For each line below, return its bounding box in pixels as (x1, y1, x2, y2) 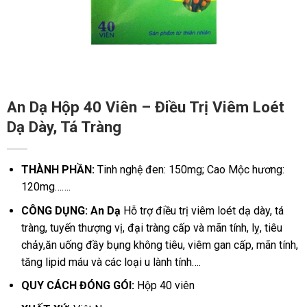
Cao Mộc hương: (206, 163, 284, 177)
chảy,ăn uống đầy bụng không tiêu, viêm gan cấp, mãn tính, (21, 238, 298, 251)
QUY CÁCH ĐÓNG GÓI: (21, 279, 137, 293)
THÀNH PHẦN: (21, 163, 97, 177)
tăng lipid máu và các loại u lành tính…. (21, 255, 201, 269)
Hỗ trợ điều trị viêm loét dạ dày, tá (123, 204, 284, 217)
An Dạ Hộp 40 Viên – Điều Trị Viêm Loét (6, 98, 284, 116)
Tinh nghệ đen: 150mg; (97, 163, 207, 177)
